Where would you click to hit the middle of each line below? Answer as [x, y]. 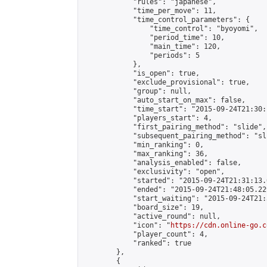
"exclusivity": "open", [154, 172]
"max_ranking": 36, [145, 154]
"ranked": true [137, 243]
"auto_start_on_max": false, [164, 100]
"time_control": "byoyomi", [170, 29]
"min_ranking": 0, [143, 145]
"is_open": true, [141, 73]
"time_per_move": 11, [150, 11]
